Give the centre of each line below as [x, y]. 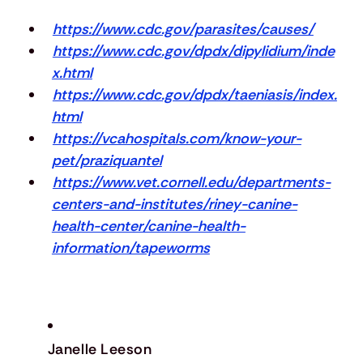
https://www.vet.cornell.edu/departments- [191, 182]
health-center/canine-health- [148, 226]
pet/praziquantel [107, 160]
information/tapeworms [130, 248]
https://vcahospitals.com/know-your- [177, 138]
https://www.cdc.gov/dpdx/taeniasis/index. [194, 94]
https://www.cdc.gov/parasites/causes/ [183, 29]
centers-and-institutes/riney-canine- [174, 204]
